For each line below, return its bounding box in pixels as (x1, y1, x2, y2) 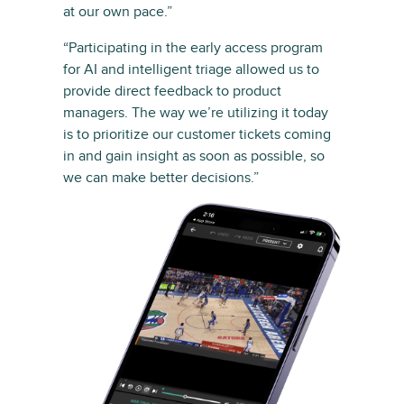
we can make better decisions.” (63, 168, 259, 187)
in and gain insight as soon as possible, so (63, 146, 325, 165)
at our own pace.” (63, 2, 172, 21)
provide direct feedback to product (63, 81, 281, 100)
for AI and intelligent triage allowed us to (63, 60, 319, 78)
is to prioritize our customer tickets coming (63, 124, 331, 143)
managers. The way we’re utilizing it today (63, 103, 328, 122)
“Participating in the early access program (63, 38, 323, 57)
